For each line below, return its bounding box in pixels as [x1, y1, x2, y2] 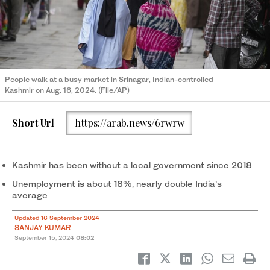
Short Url [12, 116, 54, 130]
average [12, 189, 48, 200]
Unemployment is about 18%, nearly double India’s [12, 178, 222, 189]
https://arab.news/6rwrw [74, 116, 184, 130]
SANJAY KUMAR [14, 222, 71, 232]
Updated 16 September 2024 [14, 213, 99, 221]
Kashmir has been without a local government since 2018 [12, 159, 252, 170]
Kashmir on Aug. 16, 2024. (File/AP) [5, 85, 130, 95]
